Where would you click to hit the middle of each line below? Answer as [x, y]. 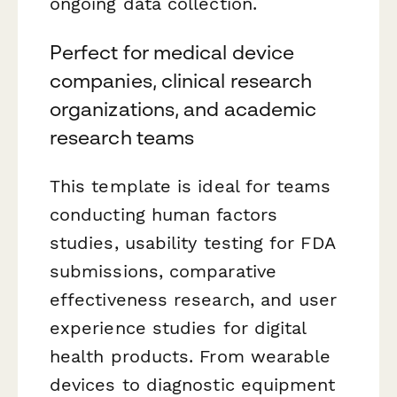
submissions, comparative [163, 272]
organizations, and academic [183, 109]
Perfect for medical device [172, 53]
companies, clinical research [181, 81]
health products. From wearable [191, 357]
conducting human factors [163, 215]
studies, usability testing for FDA [192, 243]
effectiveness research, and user [194, 300]
